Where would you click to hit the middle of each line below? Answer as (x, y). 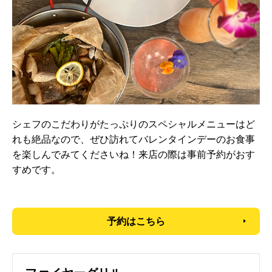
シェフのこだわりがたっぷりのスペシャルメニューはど (134, 124)
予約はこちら (136, 221)
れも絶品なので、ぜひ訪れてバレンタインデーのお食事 (134, 139)
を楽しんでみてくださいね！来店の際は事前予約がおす (134, 154)
